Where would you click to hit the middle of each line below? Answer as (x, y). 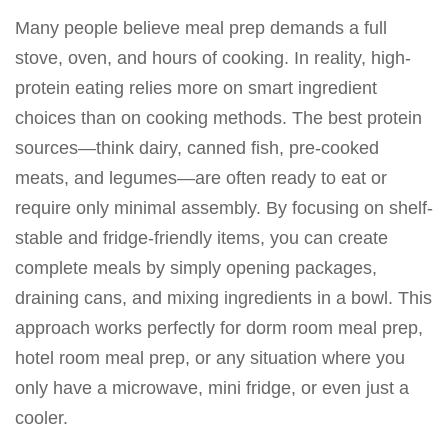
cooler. (41, 418)
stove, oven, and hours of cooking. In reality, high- (213, 58)
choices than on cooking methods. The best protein (218, 118)
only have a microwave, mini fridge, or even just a (212, 388)
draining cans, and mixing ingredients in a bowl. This (223, 298)
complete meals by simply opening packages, (196, 268)
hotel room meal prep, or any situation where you (210, 358)
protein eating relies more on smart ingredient (196, 88)
